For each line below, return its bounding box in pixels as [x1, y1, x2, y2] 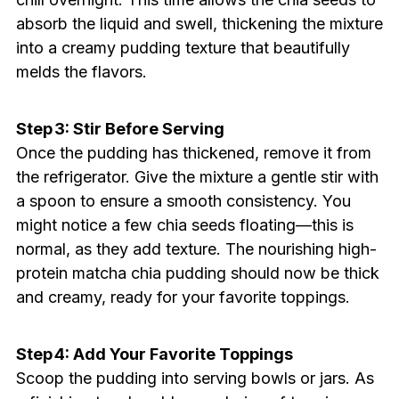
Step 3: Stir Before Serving [15, 119, 224, 139]
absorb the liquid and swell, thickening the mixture [15, 14, 383, 34]
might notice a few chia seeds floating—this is [15, 216, 354, 235]
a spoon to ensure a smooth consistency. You [15, 191, 351, 211]
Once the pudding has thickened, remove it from [15, 143, 371, 163]
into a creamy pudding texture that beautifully [15, 38, 350, 58]
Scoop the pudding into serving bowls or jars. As [15, 369, 374, 388]
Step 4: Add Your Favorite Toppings [15, 345, 293, 364]
